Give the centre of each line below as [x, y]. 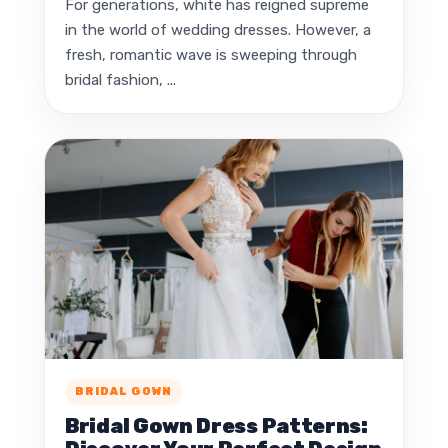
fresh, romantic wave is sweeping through [211, 54]
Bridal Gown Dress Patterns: [216, 425]
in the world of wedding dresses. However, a [218, 29]
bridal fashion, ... [120, 79]
